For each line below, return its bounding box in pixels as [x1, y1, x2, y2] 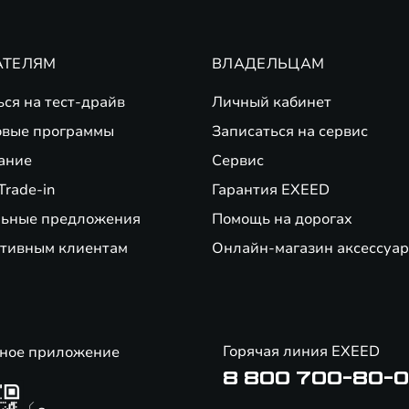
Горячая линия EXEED [223, 341, 380, 362]
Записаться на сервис [212, 121, 368, 142]
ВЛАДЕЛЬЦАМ [212, 54, 325, 74]
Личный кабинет [212, 92, 331, 112]
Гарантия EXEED [212, 180, 330, 200]
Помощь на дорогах [212, 209, 352, 229]
